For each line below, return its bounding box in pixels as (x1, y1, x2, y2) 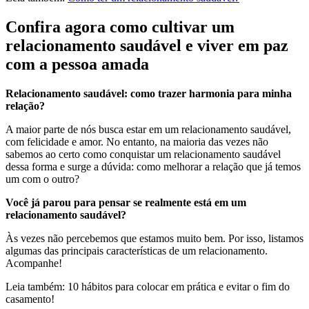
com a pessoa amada (6, 54, 149, 73)
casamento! (6, 292, 54, 305)
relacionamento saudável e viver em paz (6, 36, 288, 54)
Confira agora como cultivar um (6, 17, 235, 36)
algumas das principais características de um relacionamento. (6, 244, 268, 257)
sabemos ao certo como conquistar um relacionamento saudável (6, 148, 281, 160)
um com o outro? (6, 172, 79, 185)
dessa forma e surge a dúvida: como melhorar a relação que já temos (6, 160, 301, 172)
